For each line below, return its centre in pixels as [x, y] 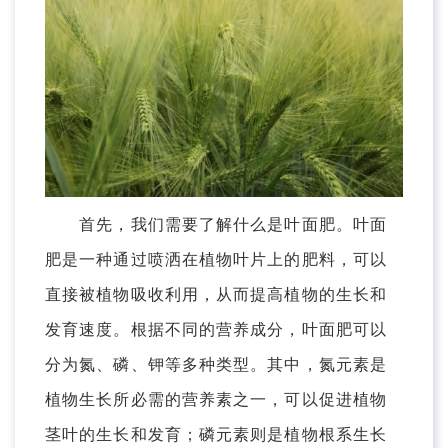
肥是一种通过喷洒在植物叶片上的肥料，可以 [216, 259]
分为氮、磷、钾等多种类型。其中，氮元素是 [216, 364]
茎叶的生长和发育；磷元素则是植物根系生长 [216, 434]
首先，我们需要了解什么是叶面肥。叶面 [216, 224]
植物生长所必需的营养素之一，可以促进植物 [216, 399]
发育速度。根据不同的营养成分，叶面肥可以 [216, 329]
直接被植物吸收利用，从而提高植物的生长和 [216, 294]
